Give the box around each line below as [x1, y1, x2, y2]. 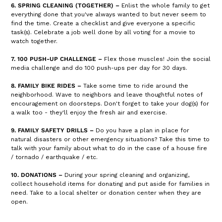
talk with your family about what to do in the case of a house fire [11, 145, 208, 152]
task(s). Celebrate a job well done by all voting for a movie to [11, 29, 196, 36]
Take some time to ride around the [81, 82, 189, 89]
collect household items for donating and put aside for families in [11, 180, 210, 187]
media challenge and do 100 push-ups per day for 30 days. [11, 64, 188, 71]
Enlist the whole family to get [119, 2, 210, 9]
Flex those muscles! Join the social [102, 55, 211, 62]
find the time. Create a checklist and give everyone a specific [11, 20, 196, 27]
